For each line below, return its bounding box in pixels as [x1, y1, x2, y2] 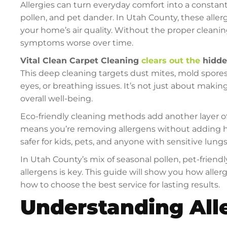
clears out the [141, 56, 201, 66]
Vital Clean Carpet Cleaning [20, 56, 142, 66]
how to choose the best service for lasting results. [20, 180, 220, 190]
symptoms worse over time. [20, 38, 134, 48]
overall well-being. [20, 94, 93, 104]
